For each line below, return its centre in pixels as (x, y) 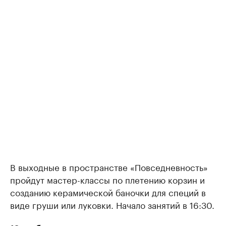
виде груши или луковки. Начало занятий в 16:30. (112, 205)
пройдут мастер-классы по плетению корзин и (107, 179)
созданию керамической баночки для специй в (108, 192)
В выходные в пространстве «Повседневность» (109, 167)
